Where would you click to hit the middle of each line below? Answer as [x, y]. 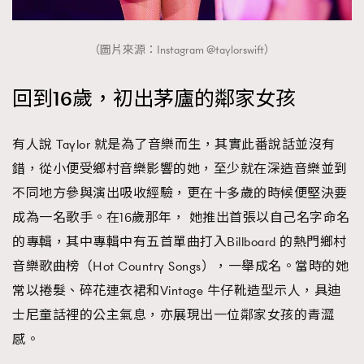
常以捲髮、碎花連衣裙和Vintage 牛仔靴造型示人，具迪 [177, 290]
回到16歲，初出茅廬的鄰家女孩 [154, 99]
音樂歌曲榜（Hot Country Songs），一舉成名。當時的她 [180, 266]
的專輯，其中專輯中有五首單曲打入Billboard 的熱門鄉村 [180, 242]
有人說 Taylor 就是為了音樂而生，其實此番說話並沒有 [174, 144]
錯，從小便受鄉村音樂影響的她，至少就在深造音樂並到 [180, 169]
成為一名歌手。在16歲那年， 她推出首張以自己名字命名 [181, 217]
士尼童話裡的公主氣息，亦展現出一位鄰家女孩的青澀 [173, 315]
